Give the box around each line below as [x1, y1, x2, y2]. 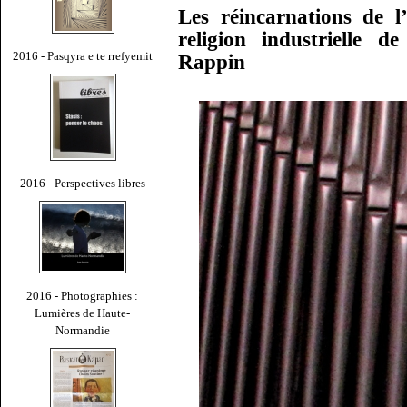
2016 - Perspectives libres [20, 175, 145, 190]
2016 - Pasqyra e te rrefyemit [13, 48, 153, 63]
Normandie [55, 323, 110, 337]
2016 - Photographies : [26, 288, 139, 303]
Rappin [178, 50, 245, 74]
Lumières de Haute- [35, 305, 131, 320]
